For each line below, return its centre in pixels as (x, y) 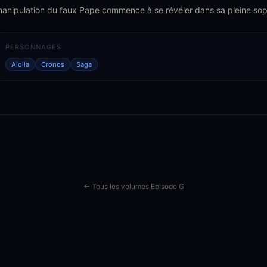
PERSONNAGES (33, 47)
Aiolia (20, 64)
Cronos (53, 64)
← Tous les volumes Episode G (133, 186)
